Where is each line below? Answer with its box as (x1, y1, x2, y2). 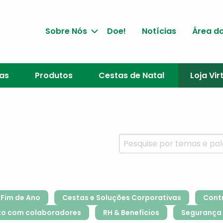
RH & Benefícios (103, 208, 159, 218)
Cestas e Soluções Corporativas (62, 193, 181, 203)
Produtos (34, 70, 73, 81)
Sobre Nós (45, 25, 87, 37)
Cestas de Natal (98, 70, 164, 81)
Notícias (141, 25, 176, 37)
